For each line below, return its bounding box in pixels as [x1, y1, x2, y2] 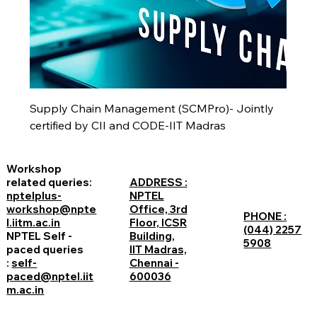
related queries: [6, 175, 93, 189]
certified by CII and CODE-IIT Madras [30, 117, 226, 132]
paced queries [6, 242, 84, 256]
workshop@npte [6, 202, 97, 216]
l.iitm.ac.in [6, 215, 61, 229]
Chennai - [129, 256, 179, 270]
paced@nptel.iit [6, 269, 94, 283]
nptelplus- [6, 188, 62, 202]
